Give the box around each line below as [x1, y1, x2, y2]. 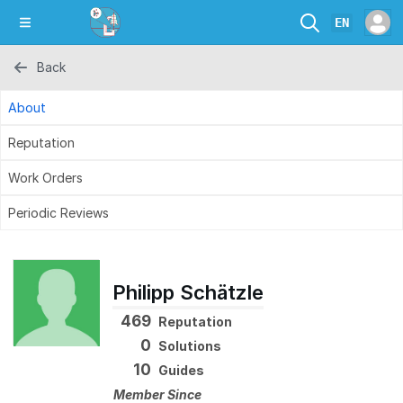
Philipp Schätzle [112, 281, 264, 304]
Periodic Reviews [8, 205, 109, 220]
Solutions [158, 338, 221, 354]
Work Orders [8, 170, 83, 185]
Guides [158, 363, 204, 378]
